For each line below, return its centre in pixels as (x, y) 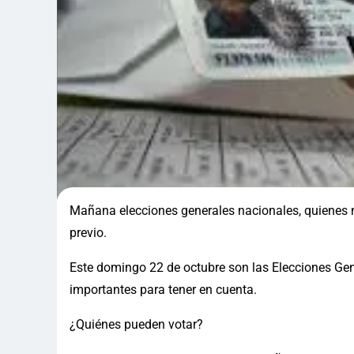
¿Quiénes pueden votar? (136, 324)
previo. (88, 232)
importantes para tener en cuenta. (163, 289)
